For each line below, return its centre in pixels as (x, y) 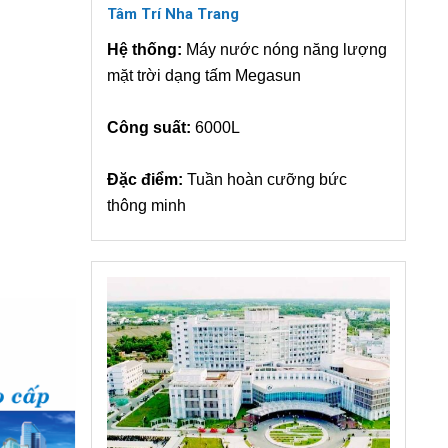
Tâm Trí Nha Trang (173, 13)
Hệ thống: (144, 49)
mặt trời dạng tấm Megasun (204, 75)
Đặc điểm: (145, 179)
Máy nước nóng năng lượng (284, 49)
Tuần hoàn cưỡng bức (265, 179)
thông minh (146, 205)
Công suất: (149, 127)
